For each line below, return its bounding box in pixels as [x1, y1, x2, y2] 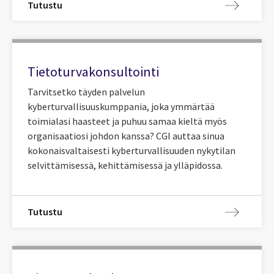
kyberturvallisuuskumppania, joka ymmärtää [28, 100, 215, 113]
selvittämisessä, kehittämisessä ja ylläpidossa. [28, 159, 223, 172]
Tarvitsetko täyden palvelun [28, 86, 145, 98]
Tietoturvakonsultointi [28, 62, 159, 80]
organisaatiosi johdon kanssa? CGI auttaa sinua [28, 130, 224, 143]
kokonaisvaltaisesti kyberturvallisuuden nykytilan [28, 144, 235, 157]
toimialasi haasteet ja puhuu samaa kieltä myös [28, 115, 227, 128]
